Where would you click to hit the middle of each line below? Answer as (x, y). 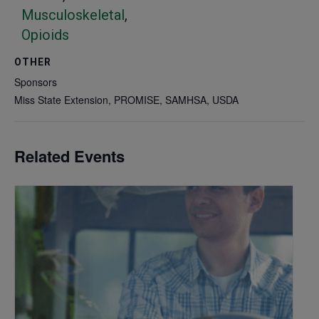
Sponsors (36, 82)
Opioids (45, 35)
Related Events (69, 156)
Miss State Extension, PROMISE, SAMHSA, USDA (126, 99)
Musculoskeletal (73, 15)
